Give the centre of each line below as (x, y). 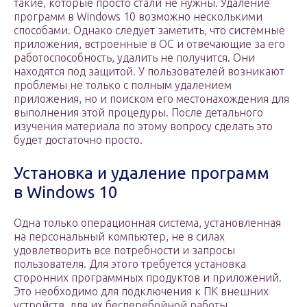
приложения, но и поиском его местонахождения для (151, 99)
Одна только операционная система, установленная (147, 223)
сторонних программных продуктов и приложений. (148, 278)
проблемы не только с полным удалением (123, 85)
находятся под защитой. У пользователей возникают (149, 72)
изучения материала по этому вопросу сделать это (143, 126)
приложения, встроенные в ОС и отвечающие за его (149, 44)
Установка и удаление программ (142, 173)
